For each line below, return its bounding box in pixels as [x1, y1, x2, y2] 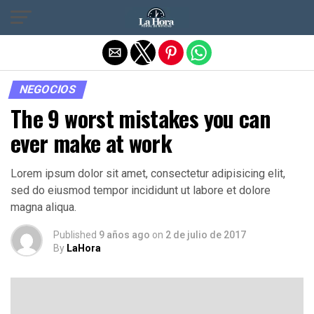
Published [53, 229, 97, 240]
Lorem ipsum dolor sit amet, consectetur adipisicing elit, [11, 167, 285, 180]
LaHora [67, 243, 101, 254]
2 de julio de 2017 [165, 229, 246, 240]
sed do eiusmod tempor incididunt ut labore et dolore [11, 184, 271, 197]
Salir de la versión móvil [94, 9, 220, 23]
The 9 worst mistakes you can [11, 102, 271, 135]
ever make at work [11, 126, 172, 159]
